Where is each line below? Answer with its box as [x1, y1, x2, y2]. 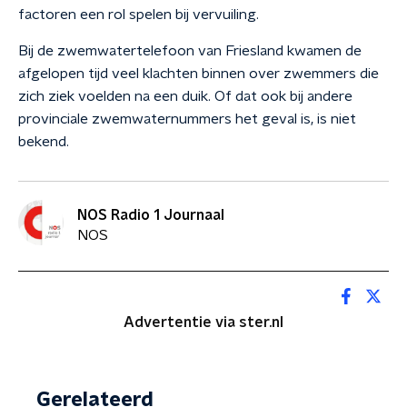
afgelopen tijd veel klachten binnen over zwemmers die [18, 66, 379, 81]
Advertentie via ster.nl [124, 315, 283, 330]
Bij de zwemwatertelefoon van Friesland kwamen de [18, 44, 362, 58]
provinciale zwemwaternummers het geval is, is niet [18, 112, 356, 126]
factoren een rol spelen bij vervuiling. [18, 7, 259, 22]
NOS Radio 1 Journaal [77, 207, 224, 223]
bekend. [18, 134, 69, 149]
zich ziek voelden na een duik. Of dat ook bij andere [18, 89, 352, 104]
